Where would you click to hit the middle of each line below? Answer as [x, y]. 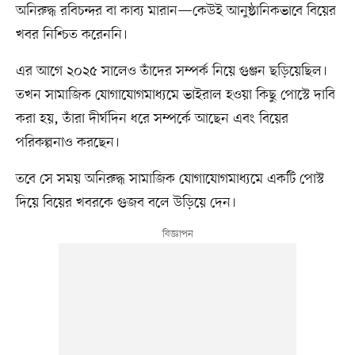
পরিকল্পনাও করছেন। [67, 143]
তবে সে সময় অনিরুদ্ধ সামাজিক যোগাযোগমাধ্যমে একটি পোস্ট [170, 179]
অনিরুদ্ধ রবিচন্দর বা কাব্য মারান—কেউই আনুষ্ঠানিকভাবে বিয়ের [176, 11]
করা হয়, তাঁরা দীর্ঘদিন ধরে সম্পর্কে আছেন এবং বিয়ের [152, 119]
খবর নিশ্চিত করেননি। [71, 35]
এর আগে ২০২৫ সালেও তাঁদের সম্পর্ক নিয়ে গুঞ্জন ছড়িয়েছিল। [171, 72]
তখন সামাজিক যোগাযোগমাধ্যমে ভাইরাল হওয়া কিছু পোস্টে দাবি [175, 95]
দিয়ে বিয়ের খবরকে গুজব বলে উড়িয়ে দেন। [126, 203]
